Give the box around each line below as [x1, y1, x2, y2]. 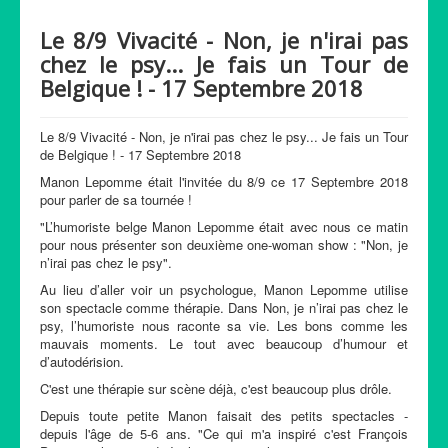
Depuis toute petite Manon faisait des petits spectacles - [40, 406, 408, 425]
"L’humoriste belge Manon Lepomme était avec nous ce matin [40, 217, 408, 236]
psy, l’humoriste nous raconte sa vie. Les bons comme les [40, 316, 408, 335]
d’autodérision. [40, 352, 124, 371]
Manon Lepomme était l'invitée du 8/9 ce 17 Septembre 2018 [40, 172, 408, 191]
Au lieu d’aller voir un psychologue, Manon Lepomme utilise [40, 280, 408, 299]
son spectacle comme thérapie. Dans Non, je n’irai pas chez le [40, 298, 408, 317]
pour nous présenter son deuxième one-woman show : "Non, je [40, 235, 408, 254]
